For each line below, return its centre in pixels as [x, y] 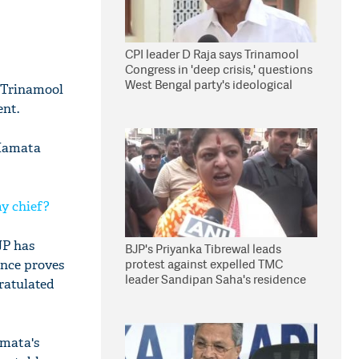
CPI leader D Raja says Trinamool [212, 54]
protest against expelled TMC [204, 264]
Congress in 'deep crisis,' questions [219, 69]
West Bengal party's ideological [209, 85]
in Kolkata [153, 294]
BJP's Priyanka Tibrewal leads [203, 249]
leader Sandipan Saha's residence [216, 279]
